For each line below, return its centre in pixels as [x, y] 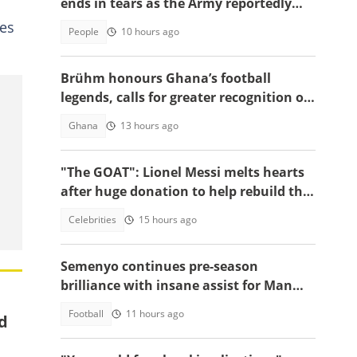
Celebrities [92, 220]
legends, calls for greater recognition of [184, 97]
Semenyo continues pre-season [159, 266]
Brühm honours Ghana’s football [166, 78]
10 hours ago [150, 31]
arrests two [97, 22]
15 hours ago [168, 220]
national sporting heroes [139, 116]
